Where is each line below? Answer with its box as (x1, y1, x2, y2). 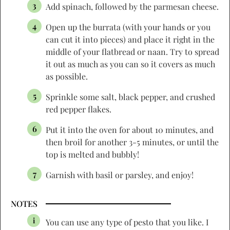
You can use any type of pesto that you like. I (46, 216, 208, 227)
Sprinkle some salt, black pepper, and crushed (46, 91, 215, 102)
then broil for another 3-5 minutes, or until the (46, 136, 219, 147)
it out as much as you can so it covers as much (46, 58, 215, 69)
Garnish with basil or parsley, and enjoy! (46, 169, 194, 180)
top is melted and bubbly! (46, 148, 139, 160)
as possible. (46, 70, 88, 82)
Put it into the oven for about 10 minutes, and (46, 124, 214, 135)
